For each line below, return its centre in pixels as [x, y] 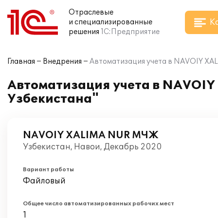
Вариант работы [48, 170]
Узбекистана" [53, 99]
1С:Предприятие [130, 32]
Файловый [44, 181]
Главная [21, 62]
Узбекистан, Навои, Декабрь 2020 [92, 147]
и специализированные [110, 22]
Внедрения [62, 62]
